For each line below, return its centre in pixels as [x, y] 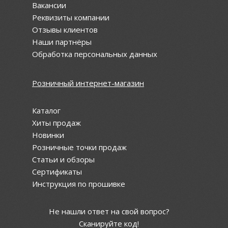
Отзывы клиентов [65, 30]
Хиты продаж [56, 123]
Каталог [46, 110]
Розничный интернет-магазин [88, 83]
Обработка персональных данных [95, 54]
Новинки [48, 135]
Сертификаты [57, 172]
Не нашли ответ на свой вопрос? [109, 211]
